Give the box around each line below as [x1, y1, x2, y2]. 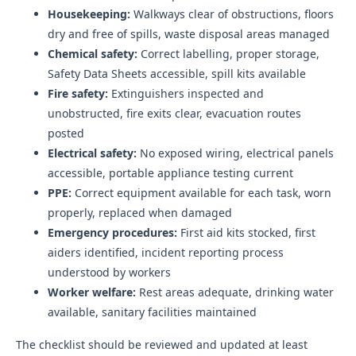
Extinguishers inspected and [108, 86, 264, 101]
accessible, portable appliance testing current [48, 165, 293, 180]
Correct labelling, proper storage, [137, 46, 319, 61]
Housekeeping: [48, 6, 130, 21]
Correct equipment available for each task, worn [72, 185, 331, 200]
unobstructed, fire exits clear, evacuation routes [48, 106, 301, 121]
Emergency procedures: [48, 225, 177, 240]
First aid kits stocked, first [177, 225, 315, 240]
